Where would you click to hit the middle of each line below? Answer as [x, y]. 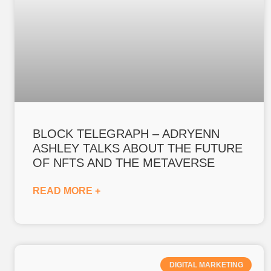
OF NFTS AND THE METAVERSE [124, 162]
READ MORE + [67, 191]
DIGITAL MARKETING [206, 265]
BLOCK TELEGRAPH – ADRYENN [126, 133]
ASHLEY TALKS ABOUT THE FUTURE [138, 148]
